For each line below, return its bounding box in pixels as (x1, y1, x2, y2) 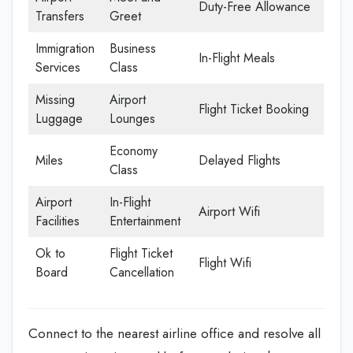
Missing (35, 90, 75, 109)
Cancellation (110, 262, 174, 281)
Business (110, 39, 156, 58)
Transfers (35, 6, 84, 25)
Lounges (110, 109, 155, 128)
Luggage (35, 109, 83, 128)
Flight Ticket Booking (199, 99, 309, 118)
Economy (110, 141, 158, 160)
